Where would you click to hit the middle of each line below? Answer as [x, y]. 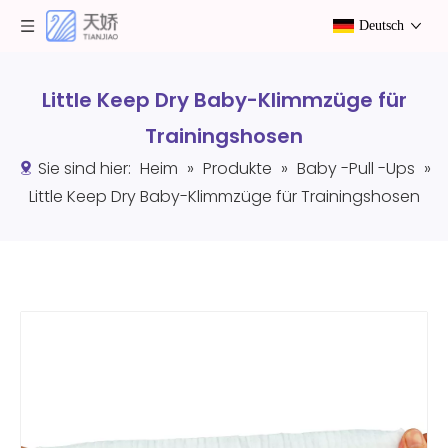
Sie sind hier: [84, 168]
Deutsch [381, 25]
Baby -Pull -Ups [355, 168]
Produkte [237, 168]
